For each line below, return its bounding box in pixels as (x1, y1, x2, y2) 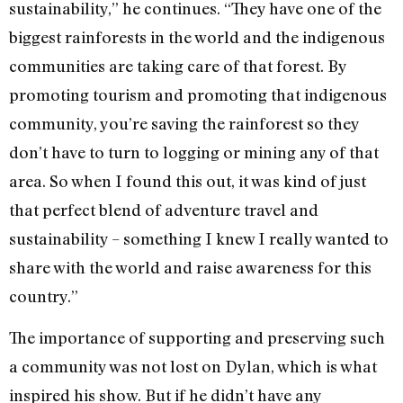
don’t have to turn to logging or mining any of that (9, 142, 379, 163)
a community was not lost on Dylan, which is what (9, 356, 377, 377)
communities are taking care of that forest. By (9, 56, 346, 76)
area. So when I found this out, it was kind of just (9, 171, 366, 192)
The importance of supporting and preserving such (9, 327, 385, 348)
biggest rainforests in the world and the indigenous (9, 27, 385, 48)
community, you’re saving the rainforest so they (9, 113, 359, 134)
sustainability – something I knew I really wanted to (9, 228, 389, 249)
